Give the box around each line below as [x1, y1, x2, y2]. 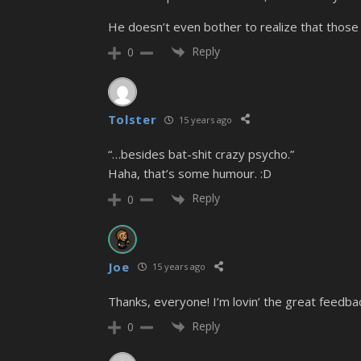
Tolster [107, 111, 157, 128]
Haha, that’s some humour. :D [107, 165, 272, 182]
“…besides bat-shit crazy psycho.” [107, 146, 294, 163]
